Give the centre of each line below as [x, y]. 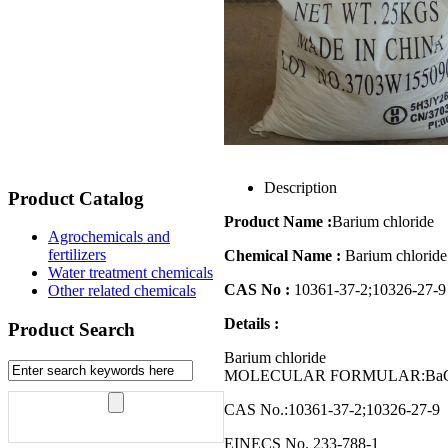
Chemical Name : [284, 256]
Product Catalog [76, 198]
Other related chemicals [122, 291]
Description [300, 188]
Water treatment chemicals [130, 273]
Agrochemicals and [109, 237]
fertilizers [77, 255]
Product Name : [278, 222]
